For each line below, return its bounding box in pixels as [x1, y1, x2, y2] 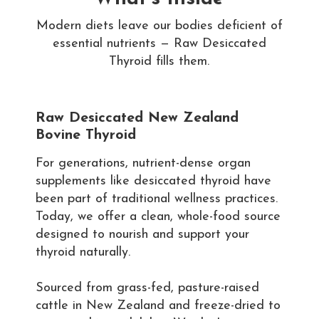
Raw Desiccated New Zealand [36, 110, 239, 125]
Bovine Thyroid [36, 127, 136, 142]
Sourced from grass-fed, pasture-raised [36, 281, 259, 295]
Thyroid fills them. [109, 54, 210, 68]
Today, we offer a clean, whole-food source [36, 209, 281, 224]
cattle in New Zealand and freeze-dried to [36, 298, 281, 313]
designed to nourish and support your [36, 227, 249, 241]
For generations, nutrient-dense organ [36, 156, 251, 170]
